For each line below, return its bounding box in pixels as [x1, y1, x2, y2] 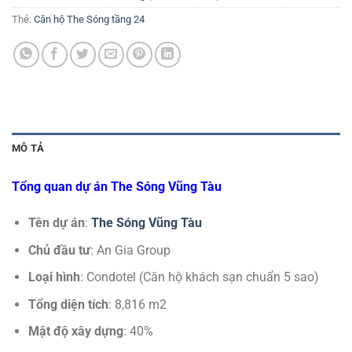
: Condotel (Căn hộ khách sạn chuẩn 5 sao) [79, 269, 319, 285]
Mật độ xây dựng [27, 324, 123, 339]
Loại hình [27, 269, 80, 285]
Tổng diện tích [27, 296, 108, 312]
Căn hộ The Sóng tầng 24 [34, 13, 145, 26]
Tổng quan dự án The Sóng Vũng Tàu [12, 179, 222, 195]
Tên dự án [27, 215, 85, 231]
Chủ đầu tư [27, 242, 90, 258]
